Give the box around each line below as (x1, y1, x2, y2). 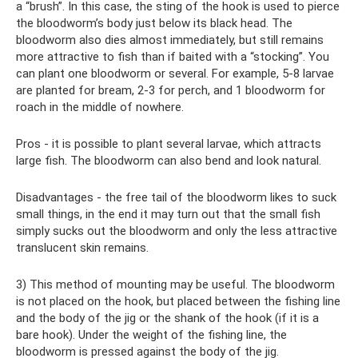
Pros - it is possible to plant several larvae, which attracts (16, 136, 321, 151)
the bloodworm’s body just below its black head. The (16, 15, 292, 30)
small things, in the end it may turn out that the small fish (16, 206, 320, 221)
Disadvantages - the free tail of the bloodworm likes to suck (16, 189, 336, 205)
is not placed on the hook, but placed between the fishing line (16, 293, 340, 308)
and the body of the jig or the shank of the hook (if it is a (16, 310, 319, 325)
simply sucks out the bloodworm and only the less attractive (16, 223, 337, 238)
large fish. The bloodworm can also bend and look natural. (16, 153, 321, 168)
